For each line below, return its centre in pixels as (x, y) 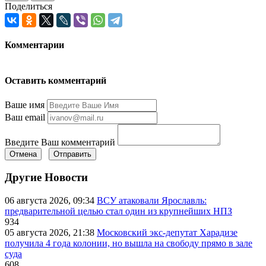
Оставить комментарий (56, 81)
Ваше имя (25, 104)
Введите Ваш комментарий (60, 142)
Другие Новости (46, 178)
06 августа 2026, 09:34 (51, 201)
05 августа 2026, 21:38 (51, 233)
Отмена (23, 154)
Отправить (72, 154)
